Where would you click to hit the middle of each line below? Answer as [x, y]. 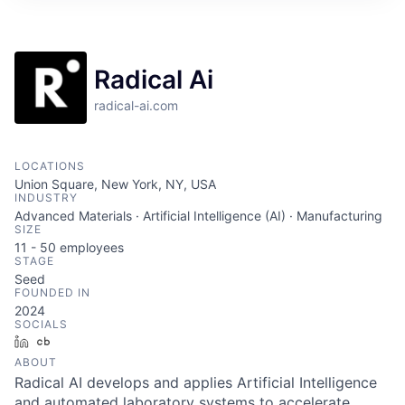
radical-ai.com [136, 105]
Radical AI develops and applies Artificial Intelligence [196, 382]
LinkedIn [61, 341]
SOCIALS [41, 324]
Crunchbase [93, 341]
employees [90, 247]
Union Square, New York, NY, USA [115, 184]
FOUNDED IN [52, 292]
